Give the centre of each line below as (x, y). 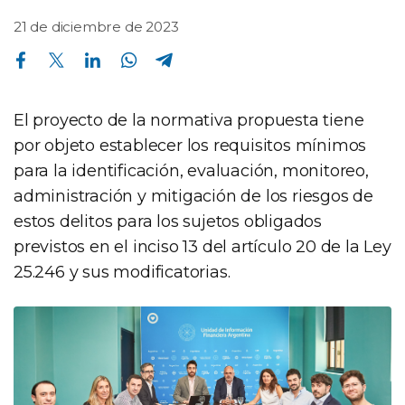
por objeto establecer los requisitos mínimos (190, 145)
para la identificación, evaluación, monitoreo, (191, 170)
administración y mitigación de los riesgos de (193, 196)
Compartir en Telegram (161, 50)
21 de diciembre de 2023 (96, 26)
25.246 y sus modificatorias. (122, 272)
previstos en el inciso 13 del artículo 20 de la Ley (202, 246)
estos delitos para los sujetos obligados (168, 221)
